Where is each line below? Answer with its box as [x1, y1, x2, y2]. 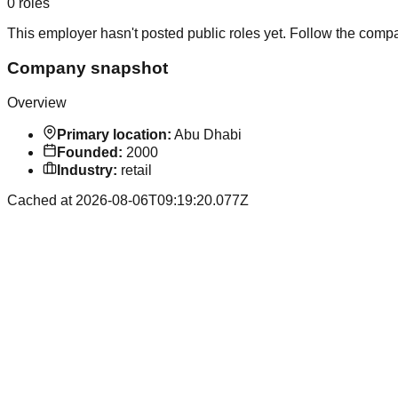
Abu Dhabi [174, 126, 242, 142]
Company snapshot [7, 59, 168, 78]
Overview [7, 94, 67, 110]
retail [121, 162, 152, 178]
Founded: [57, 144, 123, 160]
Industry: [57, 162, 117, 178]
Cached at [7, 192, 76, 208]
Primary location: [57, 126, 171, 142]
